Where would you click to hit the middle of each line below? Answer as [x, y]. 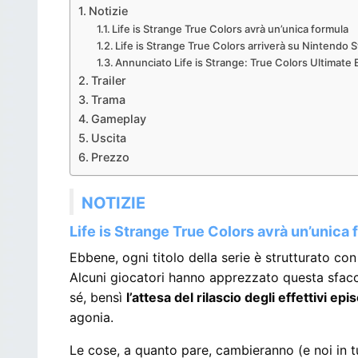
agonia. [91, 317]
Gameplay [118, 118]
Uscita [108, 137]
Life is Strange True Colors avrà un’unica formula [231, 28]
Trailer [108, 80]
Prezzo [110, 157]
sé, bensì [98, 297]
